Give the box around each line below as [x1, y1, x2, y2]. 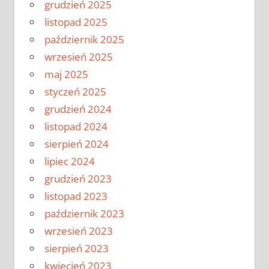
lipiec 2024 [44, 154, 95, 169]
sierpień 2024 [44, 137, 109, 151]
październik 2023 [44, 207, 124, 221]
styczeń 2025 [44, 85, 106, 99]
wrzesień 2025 [44, 50, 113, 64]
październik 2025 [44, 32, 124, 47]
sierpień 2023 [44, 241, 109, 256]
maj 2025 [44, 67, 88, 82]
